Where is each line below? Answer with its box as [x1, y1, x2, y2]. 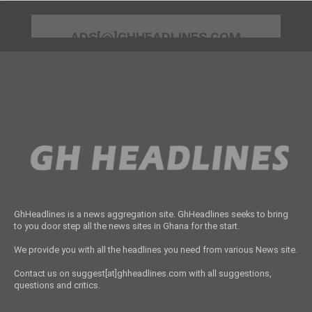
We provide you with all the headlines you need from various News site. [13, 244, 297, 255]
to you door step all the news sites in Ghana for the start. [13, 220, 240, 231]
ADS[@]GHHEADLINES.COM [70, 29, 242, 45]
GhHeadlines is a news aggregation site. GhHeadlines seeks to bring [13, 208, 288, 219]
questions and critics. [13, 279, 100, 290]
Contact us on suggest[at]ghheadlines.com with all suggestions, [13, 267, 272, 279]
